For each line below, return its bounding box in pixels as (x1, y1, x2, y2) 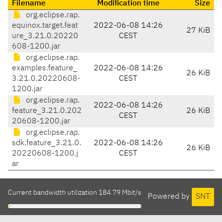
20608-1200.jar (12, 117, 70, 126)
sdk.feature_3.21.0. (12, 139, 81, 148)
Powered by (148, 192, 192, 201)
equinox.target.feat (12, 22, 78, 30)
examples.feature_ (12, 64, 77, 73)
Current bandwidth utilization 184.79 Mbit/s (8, 189, 141, 197)
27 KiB (186, 27, 210, 35)
